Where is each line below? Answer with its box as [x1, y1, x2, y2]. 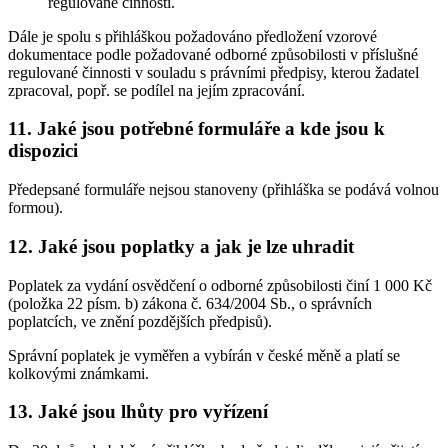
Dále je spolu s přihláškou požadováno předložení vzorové [8, 27, 377, 45]
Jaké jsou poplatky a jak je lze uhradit [38, 235, 354, 257]
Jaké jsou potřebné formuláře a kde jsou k [37, 118, 385, 140]
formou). [8, 199, 63, 217]
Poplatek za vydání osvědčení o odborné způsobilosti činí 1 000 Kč [8, 276, 432, 294]
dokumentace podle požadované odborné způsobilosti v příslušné [8, 45, 418, 63]
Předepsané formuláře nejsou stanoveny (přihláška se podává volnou [8, 181, 439, 199]
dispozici [8, 140, 78, 162]
